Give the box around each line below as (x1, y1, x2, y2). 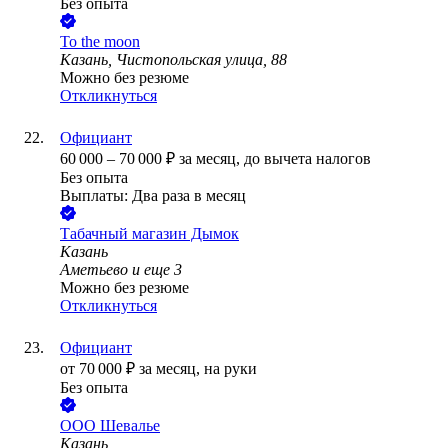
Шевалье (100, 417, 160, 435)
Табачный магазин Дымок (60, 225, 239, 243)
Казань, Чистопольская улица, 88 (60, 51, 287, 69)
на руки (204, 360, 257, 378)
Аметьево (60, 261, 128, 279)
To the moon (60, 33, 140, 51)
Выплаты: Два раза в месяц (60, 187, 246, 205)
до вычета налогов (244, 150, 371, 168)
